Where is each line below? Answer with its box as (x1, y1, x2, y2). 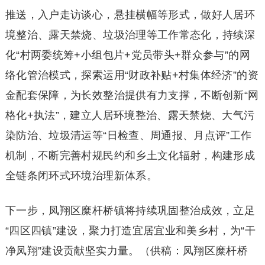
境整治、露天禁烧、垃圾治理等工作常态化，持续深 (5, 28, 256, 41)
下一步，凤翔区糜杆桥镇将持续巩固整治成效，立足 (5, 204, 256, 216)
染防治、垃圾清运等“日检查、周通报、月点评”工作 (5, 129, 252, 141)
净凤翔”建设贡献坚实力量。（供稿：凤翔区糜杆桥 (5, 244, 248, 257)
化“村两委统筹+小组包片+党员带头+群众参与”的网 (5, 49, 250, 61)
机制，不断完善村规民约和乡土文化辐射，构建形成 (5, 149, 256, 161)
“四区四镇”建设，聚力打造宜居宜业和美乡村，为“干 (5, 224, 256, 237)
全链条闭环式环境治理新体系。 (5, 169, 157, 182)
